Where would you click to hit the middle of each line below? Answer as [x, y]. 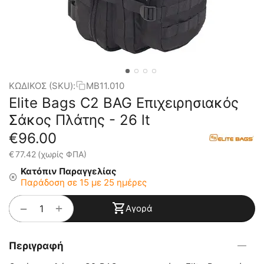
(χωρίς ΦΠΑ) [62, 154]
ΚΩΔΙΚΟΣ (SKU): [42, 85]
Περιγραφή [36, 246]
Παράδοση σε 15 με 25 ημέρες [84, 182]
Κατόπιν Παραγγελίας [69, 171]
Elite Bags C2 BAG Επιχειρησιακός [124, 103]
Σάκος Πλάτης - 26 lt [80, 120]
